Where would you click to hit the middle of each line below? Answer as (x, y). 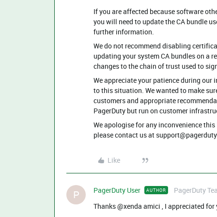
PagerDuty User (117, 190)
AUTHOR (156, 190)
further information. (124, 32)
